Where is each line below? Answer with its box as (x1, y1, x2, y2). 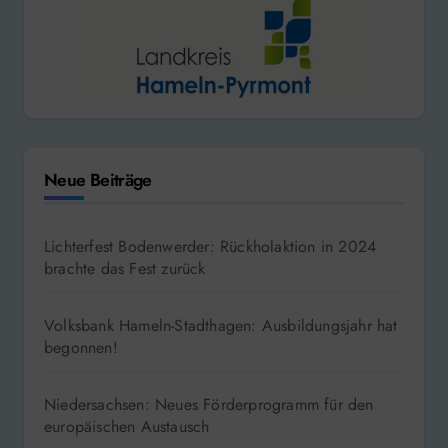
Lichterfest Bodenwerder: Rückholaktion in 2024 (44, 235, 377, 259)
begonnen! (44, 336, 118, 360)
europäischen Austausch (44, 415, 210, 439)
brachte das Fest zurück (44, 257, 206, 281)
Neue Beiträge (44, 166, 152, 193)
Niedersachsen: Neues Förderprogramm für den (44, 393, 374, 417)
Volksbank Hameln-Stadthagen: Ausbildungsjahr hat (44, 314, 398, 338)
